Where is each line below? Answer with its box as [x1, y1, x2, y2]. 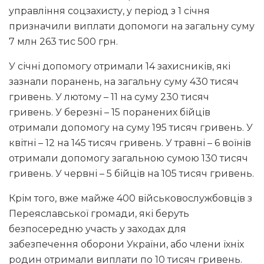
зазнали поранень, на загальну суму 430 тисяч [9, 76, 239, 88]
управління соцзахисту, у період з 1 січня [9, 5, 210, 17]
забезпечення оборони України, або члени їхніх [9, 239, 244, 250]
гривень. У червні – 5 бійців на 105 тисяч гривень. [9, 168, 254, 180]
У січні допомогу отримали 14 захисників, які [9, 61, 230, 72]
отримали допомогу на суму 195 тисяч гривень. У [9, 122, 253, 134]
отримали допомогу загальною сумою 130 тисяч [9, 153, 248, 164]
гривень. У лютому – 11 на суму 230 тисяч [9, 91, 209, 103]
